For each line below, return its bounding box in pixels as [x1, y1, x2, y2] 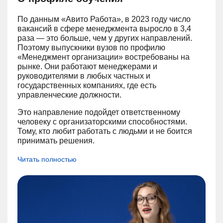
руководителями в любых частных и [17, 72, 150, 80]
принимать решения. [17, 136, 97, 145]
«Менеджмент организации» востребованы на [17, 53, 190, 61]
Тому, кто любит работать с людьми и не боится [17, 127, 192, 135]
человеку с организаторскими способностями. [17, 117, 187, 126]
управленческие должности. [17, 91, 121, 99]
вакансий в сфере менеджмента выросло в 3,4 [17, 24, 191, 33]
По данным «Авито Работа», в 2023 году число [17, 15, 191, 23]
